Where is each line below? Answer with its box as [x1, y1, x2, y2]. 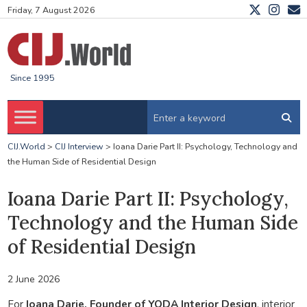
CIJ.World [7, 140, 45, 153]
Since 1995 [10, 72, 55, 84]
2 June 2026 [7, 272, 60, 286]
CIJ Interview [54, 140, 103, 153]
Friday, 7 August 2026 [7, 4, 95, 16]
